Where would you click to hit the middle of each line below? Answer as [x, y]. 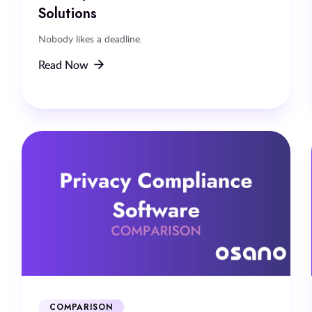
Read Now [63, 64]
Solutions [67, 13]
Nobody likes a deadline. [90, 38]
